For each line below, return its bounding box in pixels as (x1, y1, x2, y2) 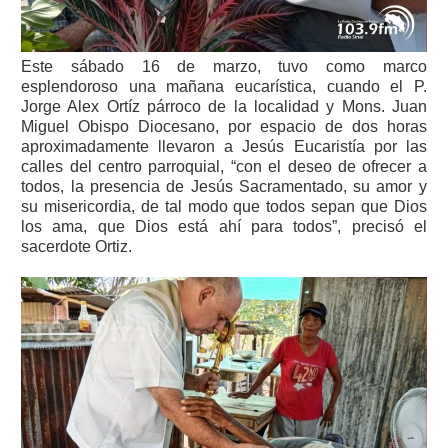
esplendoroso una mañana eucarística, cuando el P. (21, 78, 427, 96)
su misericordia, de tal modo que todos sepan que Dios (21, 198, 427, 216)
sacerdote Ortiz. (21, 238, 133, 256)
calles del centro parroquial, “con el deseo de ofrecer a (21, 158, 427, 176)
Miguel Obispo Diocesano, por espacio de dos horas (21, 118, 427, 136)
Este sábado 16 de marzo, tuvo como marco (21, 58, 427, 76)
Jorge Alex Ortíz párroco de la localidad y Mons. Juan (21, 98, 427, 116)
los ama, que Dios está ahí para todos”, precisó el (21, 218, 427, 236)
